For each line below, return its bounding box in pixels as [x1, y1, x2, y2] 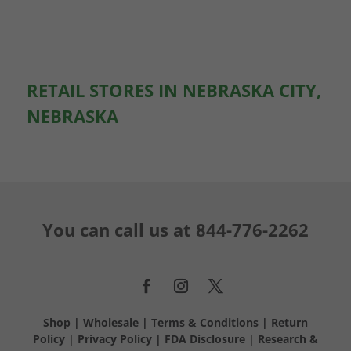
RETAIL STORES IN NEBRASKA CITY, [26, 78, 321, 102]
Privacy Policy [77, 331, 152, 346]
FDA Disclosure [164, 331, 245, 346]
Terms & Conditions [150, 314, 262, 330]
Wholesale [82, 314, 139, 330]
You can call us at [42, 217, 196, 241]
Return [270, 314, 308, 330]
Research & [257, 331, 318, 346]
